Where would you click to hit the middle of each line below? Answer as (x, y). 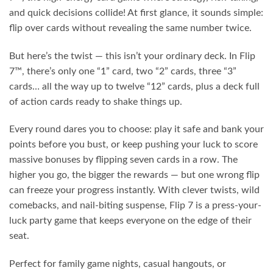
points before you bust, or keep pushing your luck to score (133, 145)
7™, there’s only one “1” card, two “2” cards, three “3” (123, 71)
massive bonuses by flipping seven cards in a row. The (123, 160)
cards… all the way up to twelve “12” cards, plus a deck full (134, 86)
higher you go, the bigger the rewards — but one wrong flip (134, 175)
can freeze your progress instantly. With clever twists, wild (134, 190)
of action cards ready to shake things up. (96, 101)
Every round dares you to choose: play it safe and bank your (136, 129)
